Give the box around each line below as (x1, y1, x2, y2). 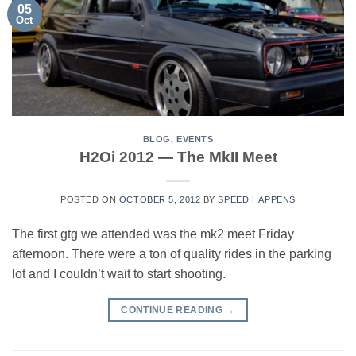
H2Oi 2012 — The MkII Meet (79, 149, 277, 166)
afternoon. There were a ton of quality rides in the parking (12, 247, 331, 261)
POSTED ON (60, 195, 119, 205)
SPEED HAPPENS (218, 195, 296, 205)
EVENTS (176, 133, 214, 144)
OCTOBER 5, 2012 (118, 195, 201, 205)
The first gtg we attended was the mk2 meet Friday (12, 227, 294, 242)
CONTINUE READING (121, 304, 226, 316)
